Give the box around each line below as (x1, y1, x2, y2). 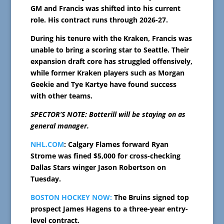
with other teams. (30, 91, 92, 101)
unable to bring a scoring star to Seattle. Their (30, 45, 189, 55)
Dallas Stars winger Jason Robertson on (30, 162, 166, 172)
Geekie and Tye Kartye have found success (30, 79, 176, 89)
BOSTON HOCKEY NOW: (30, 192, 112, 202)
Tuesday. (30, 174, 61, 184)
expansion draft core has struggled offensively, (30, 56, 192, 66)
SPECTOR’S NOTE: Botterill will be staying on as (30, 109, 185, 119)
